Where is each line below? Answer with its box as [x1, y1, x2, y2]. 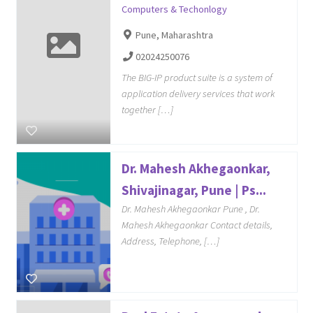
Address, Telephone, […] [121, 234, 219, 247]
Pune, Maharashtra [136, 29, 214, 42]
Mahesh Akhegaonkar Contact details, [121, 218, 272, 231]
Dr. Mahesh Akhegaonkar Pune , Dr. [121, 202, 260, 215]
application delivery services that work [121, 87, 275, 100]
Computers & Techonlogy [121, 3, 227, 16]
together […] [121, 103, 173, 116]
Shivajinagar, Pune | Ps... [121, 181, 266, 198]
